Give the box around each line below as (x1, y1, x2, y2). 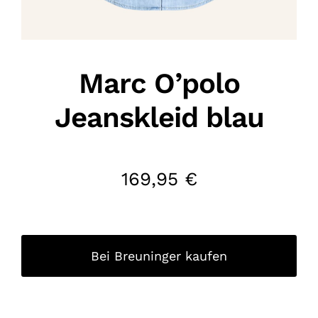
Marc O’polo (78, 66, 240, 100)
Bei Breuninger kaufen (91, 248, 227, 263)
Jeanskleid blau (54, 100, 264, 134)
